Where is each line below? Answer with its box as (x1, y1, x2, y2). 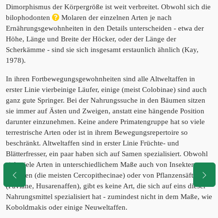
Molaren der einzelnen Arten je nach (59, 14, 172, 22)
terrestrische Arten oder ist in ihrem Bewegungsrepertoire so (6, 128, 188, 137)
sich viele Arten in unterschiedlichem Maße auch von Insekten (6, 161, 195, 169)
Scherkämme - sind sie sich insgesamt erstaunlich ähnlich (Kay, (6, 46, 199, 54)
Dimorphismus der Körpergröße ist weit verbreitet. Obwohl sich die (6, 3, 211, 11)
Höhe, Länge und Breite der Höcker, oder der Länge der (6, 35, 176, 43)
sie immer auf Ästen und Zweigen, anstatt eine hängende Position (6, 107, 204, 115)
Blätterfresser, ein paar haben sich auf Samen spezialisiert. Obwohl (6, 150, 208, 158)
